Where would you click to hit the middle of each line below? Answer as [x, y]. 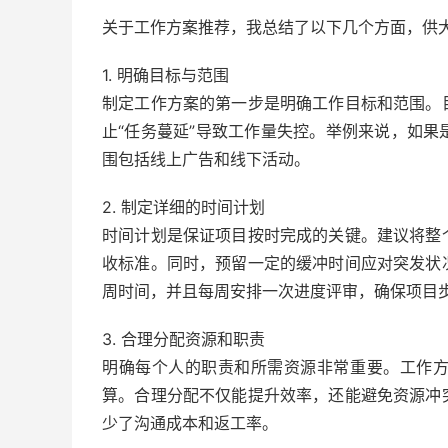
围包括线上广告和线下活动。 [206, 159]
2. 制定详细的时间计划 [183, 207]
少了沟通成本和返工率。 [190, 423]
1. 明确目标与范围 [165, 75]
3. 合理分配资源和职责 [183, 339]
